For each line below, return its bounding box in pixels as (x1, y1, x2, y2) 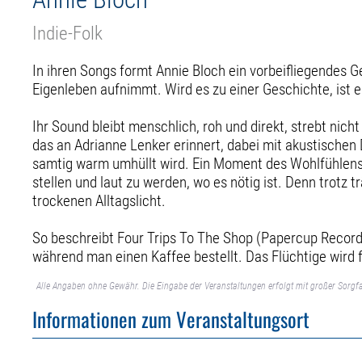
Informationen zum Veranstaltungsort (32, 304, 310, 335)
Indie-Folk (32, 22, 103, 44)
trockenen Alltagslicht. (32, 191, 166, 210)
